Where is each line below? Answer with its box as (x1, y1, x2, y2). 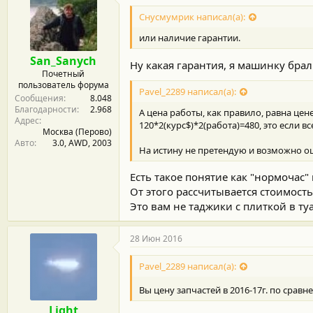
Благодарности (15, 103, 77, 115)
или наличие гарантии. (139, 31, 240, 44)
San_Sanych (30, 52, 96, 68)
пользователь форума (17, 78, 109, 91)
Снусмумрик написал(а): (139, 10, 245, 23)
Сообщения (15, 92, 64, 104)
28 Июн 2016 (130, 232, 182, 245)
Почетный (42, 67, 85, 80)
